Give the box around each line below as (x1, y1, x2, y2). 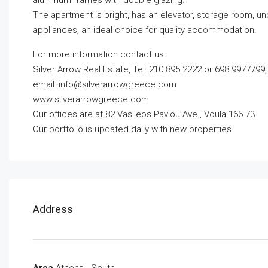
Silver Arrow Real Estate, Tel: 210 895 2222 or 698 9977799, (33, 64, 267, 75)
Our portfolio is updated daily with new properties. (33, 124, 234, 135)
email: (33, 79, 59, 90)
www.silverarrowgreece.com (33, 94, 149, 105)
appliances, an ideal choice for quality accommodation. (33, 25, 257, 36)
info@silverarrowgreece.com (59, 79, 176, 90)
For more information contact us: (33, 49, 166, 60)
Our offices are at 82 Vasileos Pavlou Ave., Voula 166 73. (33, 109, 257, 120)
